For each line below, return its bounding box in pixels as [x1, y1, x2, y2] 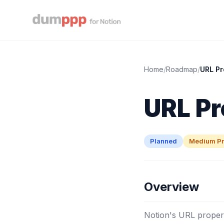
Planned [150, 137, 177, 145]
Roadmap [166, 65, 197, 73]
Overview [144, 179, 199, 194]
